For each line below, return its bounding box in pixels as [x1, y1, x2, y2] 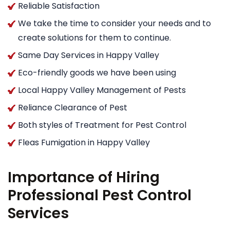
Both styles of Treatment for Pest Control [18, 119, 186, 131]
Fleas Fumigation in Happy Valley [18, 136, 150, 148]
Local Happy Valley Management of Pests [18, 84, 186, 96]
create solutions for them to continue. [18, 31, 171, 44]
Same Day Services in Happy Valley [18, 49, 159, 61]
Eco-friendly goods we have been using [18, 66, 176, 79]
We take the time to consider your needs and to [18, 17, 211, 29]
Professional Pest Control [8, 185, 191, 205]
